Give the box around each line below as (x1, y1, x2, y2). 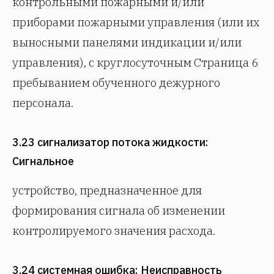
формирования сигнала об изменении (12, 203, 225, 218)
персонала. (12, 95, 73, 110)
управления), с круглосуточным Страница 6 (12, 55, 258, 70)
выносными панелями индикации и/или (12, 35, 242, 50)
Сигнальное (12, 154, 74, 168)
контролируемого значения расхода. (12, 223, 215, 238)
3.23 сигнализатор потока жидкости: (12, 135, 209, 149)
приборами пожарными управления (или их (12, 15, 259, 29)
